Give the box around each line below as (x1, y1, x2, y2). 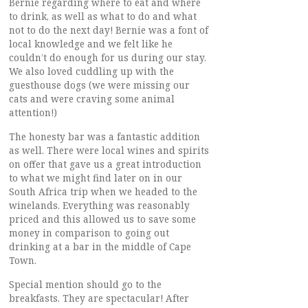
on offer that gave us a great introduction (9, 157, 201, 170)
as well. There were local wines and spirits (9, 144, 209, 157)
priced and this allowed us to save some (9, 212, 196, 225)
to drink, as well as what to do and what (9, 10, 197, 23)
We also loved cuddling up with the (9, 65, 174, 78)
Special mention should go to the (9, 278, 162, 291)
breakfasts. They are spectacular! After (9, 291, 189, 305)
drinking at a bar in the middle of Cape (9, 240, 191, 253)
